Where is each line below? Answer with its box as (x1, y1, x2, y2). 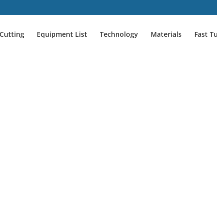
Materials (150, 30, 182, 39)
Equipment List (36, 30, 87, 39)
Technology (99, 30, 138, 39)
